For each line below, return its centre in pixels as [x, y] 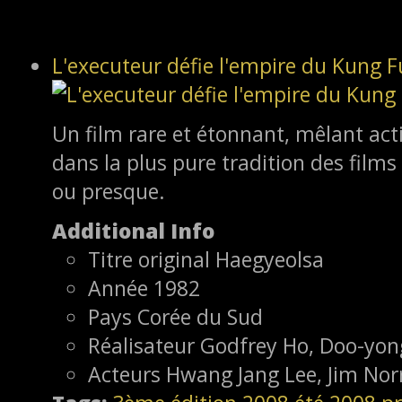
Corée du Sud [200, 316]
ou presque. [109, 191]
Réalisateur [141, 345]
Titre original [149, 259]
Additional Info [133, 230]
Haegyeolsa [270, 259]
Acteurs [124, 374]
